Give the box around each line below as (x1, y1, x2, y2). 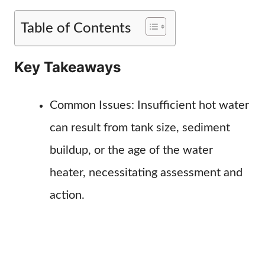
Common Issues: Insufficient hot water (50, 99, 249, 111)
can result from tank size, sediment (50, 122, 230, 134)
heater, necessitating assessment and (50, 167, 243, 179)
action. (50, 189, 85, 201)
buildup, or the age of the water (50, 144, 213, 156)
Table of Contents (21, 21, 131, 35)
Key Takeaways (14, 59, 121, 76)
